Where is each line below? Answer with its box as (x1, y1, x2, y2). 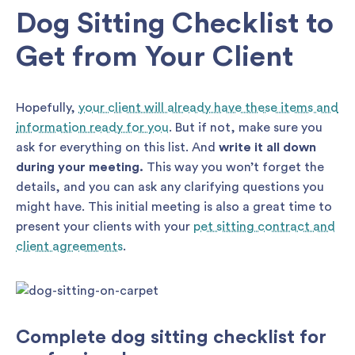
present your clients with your (16, 219, 193, 233)
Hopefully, (16, 101, 78, 114)
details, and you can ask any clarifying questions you (16, 180, 324, 193)
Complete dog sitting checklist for (16, 327, 326, 347)
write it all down (219, 140, 316, 154)
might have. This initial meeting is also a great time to (16, 200, 332, 213)
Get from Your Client (16, 42, 293, 71)
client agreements (16, 239, 123, 253)
